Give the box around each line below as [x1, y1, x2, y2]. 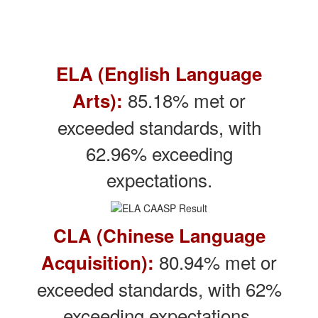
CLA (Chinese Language [53, 222, 265, 249]
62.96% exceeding [85, 140, 233, 166]
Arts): [72, 87, 123, 114]
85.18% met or [123, 87, 246, 113]
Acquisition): [41, 249, 159, 276]
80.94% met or [159, 248, 277, 275]
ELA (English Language [56, 60, 262, 87]
